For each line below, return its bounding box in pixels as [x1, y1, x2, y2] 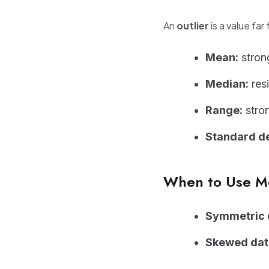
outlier [177, 19, 209, 32]
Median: [205, 77, 249, 90]
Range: [205, 104, 243, 116]
